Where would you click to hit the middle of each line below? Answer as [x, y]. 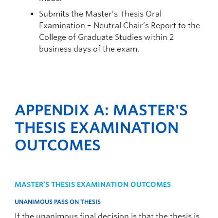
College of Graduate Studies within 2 [106, 37]
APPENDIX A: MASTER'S [101, 110]
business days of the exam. [89, 49]
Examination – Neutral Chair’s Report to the [119, 26]
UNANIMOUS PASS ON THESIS [58, 202]
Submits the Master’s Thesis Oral [100, 14]
